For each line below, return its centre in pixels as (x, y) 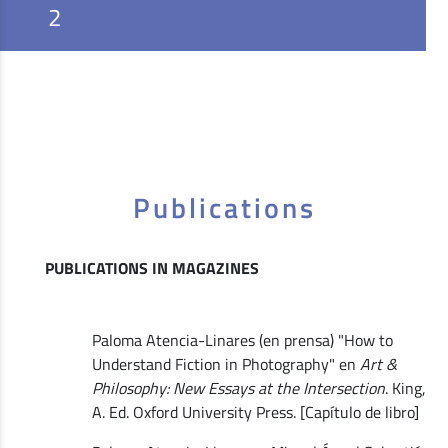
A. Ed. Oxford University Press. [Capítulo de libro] (255, 411)
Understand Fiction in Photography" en (225, 363)
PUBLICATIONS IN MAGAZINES (151, 267)
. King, (405, 387)
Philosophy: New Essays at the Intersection (238, 387)
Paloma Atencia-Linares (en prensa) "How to (242, 339)
